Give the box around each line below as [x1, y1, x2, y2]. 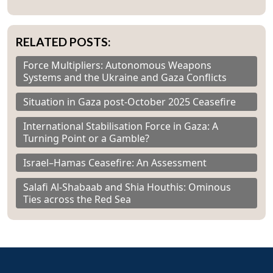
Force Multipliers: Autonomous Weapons [23, 58, 211, 73]
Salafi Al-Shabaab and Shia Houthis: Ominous [23, 180, 231, 194]
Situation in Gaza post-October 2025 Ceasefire [23, 95, 236, 109]
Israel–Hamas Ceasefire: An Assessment [23, 156, 207, 170]
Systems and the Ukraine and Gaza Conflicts [23, 71, 227, 85]
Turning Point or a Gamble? [23, 132, 149, 146]
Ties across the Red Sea [23, 193, 131, 207]
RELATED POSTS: [16, 35, 111, 49]
